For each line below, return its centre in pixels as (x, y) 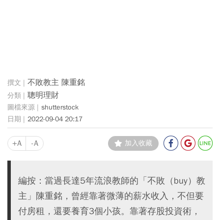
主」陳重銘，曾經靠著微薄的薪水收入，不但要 (111, 195)
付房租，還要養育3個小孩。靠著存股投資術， (109, 211)
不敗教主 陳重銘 (56, 83)
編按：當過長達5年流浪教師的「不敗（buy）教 (112, 180)
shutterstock (60, 108)
